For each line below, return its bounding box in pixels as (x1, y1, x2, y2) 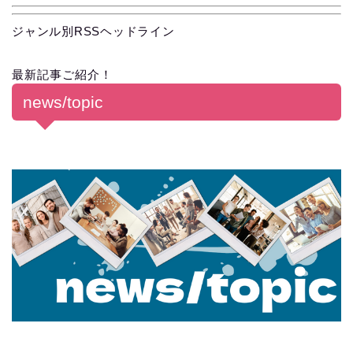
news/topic (23, 93, 103, 112)
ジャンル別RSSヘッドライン (12, 24, 175, 39)
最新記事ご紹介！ (12, 68, 113, 82)
